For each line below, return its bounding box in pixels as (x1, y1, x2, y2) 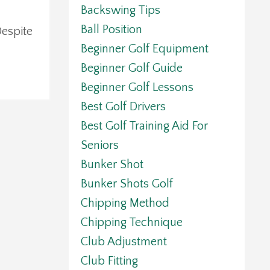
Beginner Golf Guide (80, 61, 183, 75)
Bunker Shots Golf (80, 177, 173, 191)
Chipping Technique (80, 216, 183, 230)
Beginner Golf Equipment (80, 42, 209, 56)
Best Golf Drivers (80, 100, 166, 114)
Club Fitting (80, 254, 138, 268)
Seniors (80, 139, 119, 152)
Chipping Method (80, 196, 169, 210)
